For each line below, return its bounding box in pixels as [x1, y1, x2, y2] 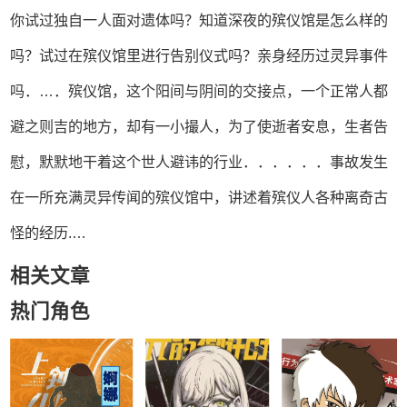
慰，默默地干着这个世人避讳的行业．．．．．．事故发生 [9, 153, 388, 170]
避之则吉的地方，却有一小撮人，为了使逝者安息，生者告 [9, 117, 388, 134]
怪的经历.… [9, 223, 86, 241]
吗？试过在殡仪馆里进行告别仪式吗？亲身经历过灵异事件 [9, 46, 388, 64]
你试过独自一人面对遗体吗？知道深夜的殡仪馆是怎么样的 [9, 11, 388, 28]
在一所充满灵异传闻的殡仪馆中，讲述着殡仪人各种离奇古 [9, 188, 388, 205]
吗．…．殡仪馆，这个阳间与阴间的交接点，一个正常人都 [9, 82, 388, 99]
